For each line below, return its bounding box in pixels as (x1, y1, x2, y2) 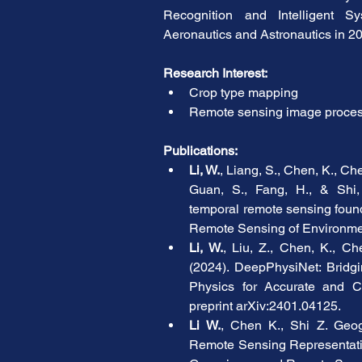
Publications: (163, 143, 238, 158)
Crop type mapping (189, 85, 299, 100)
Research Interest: (163, 65, 268, 81)
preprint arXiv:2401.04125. (189, 298, 342, 314)
